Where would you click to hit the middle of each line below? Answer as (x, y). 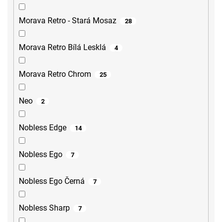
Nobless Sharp (44, 208)
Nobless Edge (43, 128)
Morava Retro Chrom (55, 74)
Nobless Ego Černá (52, 181)
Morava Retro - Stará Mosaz (68, 21)
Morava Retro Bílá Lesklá (62, 48)
